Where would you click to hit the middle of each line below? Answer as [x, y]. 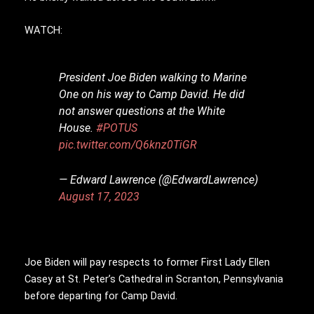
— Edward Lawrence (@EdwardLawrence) [159, 179]
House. [78, 128]
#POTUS [117, 128]
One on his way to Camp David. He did [152, 94]
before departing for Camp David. [101, 296]
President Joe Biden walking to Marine [153, 77]
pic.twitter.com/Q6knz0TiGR [128, 144]
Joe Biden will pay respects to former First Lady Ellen [147, 262]
